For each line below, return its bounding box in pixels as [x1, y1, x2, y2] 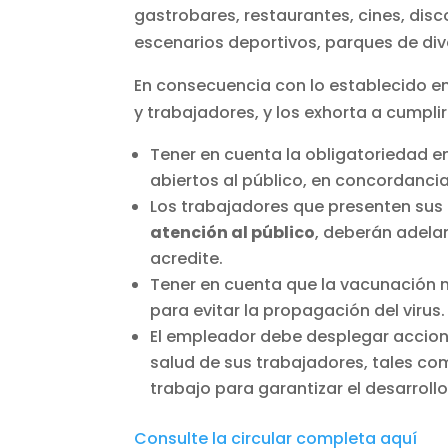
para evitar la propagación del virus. [150, 298, 446, 322]
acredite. [150, 246, 224, 270]
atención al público [150, 220, 316, 244]
